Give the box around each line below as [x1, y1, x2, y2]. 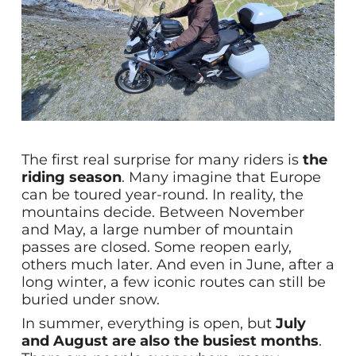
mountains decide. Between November [21, 203, 304, 221]
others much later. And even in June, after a [21, 255, 335, 273]
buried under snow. [21, 290, 160, 308]
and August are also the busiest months [21, 331, 319, 350]
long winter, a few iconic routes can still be [21, 273, 326, 291]
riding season [21, 168, 122, 186]
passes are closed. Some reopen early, [21, 238, 292, 256]
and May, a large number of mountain [21, 220, 293, 238]
